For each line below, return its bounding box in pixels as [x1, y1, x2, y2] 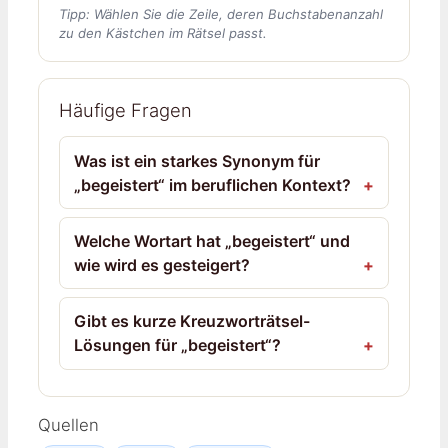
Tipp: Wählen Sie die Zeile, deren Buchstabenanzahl [59, 5, 383, 22]
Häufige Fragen [59, 99, 192, 122]
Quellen [38, 414, 99, 435]
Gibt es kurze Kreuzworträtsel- [74, 311, 311, 332]
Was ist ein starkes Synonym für [74, 150, 321, 171]
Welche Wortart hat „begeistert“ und [74, 230, 351, 251]
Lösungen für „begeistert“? [74, 335, 282, 356]
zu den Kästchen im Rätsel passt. [59, 24, 267, 41]
